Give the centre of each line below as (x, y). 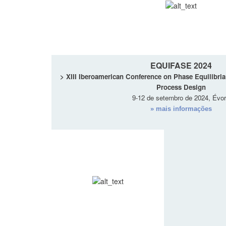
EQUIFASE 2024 (181, 66)
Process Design (181, 87)
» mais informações (181, 109)
